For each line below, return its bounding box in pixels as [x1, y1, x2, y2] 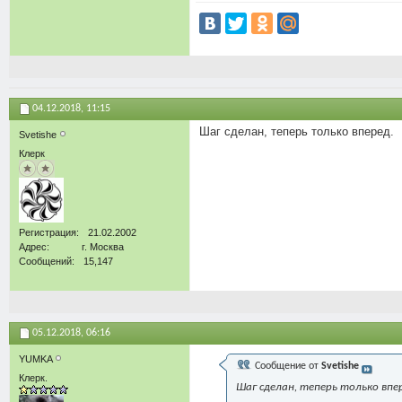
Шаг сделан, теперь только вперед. [199, 125, 394, 139]
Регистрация [19, 227, 76, 239]
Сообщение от [252, 361, 321, 372]
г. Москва [82, 241, 124, 253]
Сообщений [19, 256, 72, 267]
